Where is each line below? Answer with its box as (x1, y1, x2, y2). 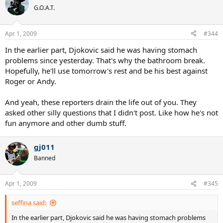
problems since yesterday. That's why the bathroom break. (5, 55, 205, 65)
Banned (34, 153, 55, 162)
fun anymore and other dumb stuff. (5, 117, 126, 128)
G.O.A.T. (34, 3, 55, 12)
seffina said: (11, 198, 46, 208)
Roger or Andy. (5, 76, 56, 86)
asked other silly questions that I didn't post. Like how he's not (5, 107, 218, 117)
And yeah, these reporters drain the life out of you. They (5, 97, 197, 107)
